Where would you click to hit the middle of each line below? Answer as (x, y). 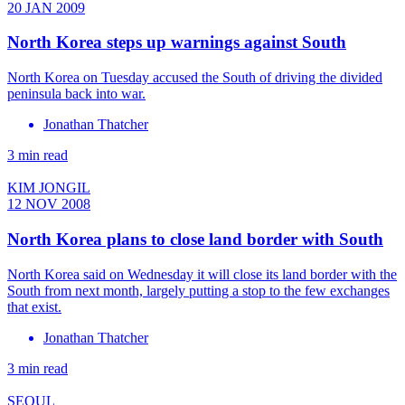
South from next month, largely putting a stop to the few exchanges (198, 290)
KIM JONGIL (49, 188)
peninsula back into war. (76, 94)
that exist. (34, 306)
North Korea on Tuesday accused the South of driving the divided (195, 78)
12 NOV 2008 (49, 204)
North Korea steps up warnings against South (177, 42)
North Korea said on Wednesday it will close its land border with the (202, 274)
